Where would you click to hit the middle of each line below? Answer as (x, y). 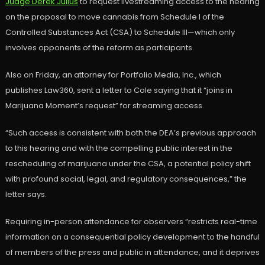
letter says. (26, 195)
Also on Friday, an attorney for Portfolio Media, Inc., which (113, 75)
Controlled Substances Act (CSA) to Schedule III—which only (120, 33)
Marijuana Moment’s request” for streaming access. (104, 106)
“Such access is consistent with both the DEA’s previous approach (130, 133)
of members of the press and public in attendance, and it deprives (132, 253)
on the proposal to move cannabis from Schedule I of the (114, 17)
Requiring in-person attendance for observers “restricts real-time (131, 222)
